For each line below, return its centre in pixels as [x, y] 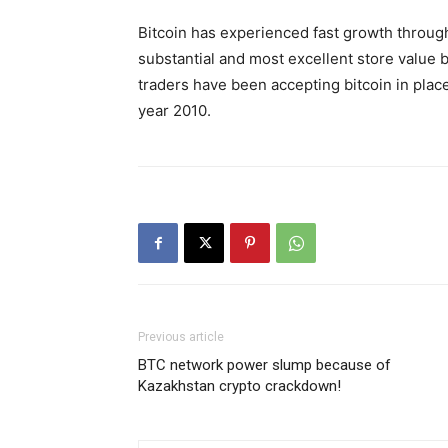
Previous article [181, 337]
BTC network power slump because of [264, 365]
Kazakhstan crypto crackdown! [239, 386]
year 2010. [174, 111]
